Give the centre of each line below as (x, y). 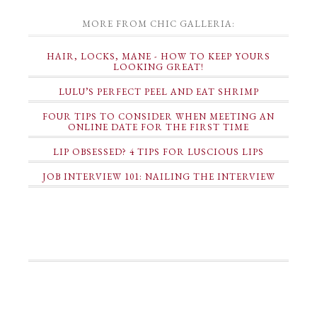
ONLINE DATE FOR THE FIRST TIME (158, 127)
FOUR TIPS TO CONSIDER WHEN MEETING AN (158, 116)
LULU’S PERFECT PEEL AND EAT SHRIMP (158, 92)
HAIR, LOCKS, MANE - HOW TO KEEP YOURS (158, 56)
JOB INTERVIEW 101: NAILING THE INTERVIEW (158, 177)
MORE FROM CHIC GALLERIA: (158, 24)
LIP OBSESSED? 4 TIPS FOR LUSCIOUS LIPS (158, 152)
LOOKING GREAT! (158, 67)
